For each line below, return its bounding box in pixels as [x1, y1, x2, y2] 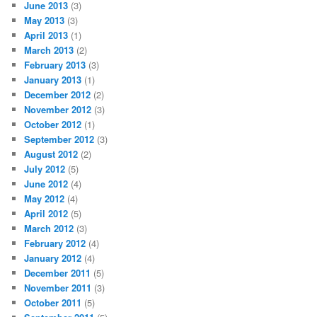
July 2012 [24, 161, 66, 175]
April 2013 [24, 28, 69, 42]
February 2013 [24, 57, 86, 71]
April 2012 [24, 206, 69, 220]
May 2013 [24, 13, 65, 27]
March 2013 [24, 42, 74, 57]
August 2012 [24, 146, 79, 161]
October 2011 [24, 295, 82, 309]
